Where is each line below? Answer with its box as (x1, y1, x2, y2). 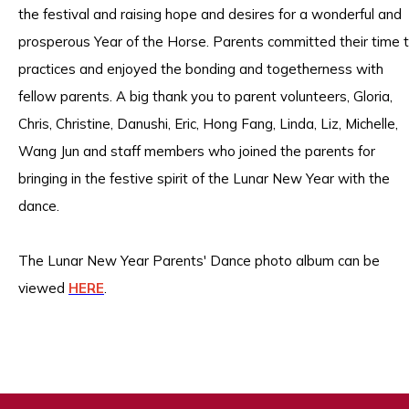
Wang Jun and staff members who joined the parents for (18, 142, 375, 160)
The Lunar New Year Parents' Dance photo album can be (18, 252, 380, 269)
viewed (18, 279, 68, 297)
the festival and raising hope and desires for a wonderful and (18, 5, 402, 23)
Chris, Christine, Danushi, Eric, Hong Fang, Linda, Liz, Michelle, (18, 115, 398, 132)
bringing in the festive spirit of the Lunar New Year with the (18, 170, 390, 187)
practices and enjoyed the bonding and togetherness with (18, 60, 383, 78)
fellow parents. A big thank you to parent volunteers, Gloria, (18, 88, 393, 105)
